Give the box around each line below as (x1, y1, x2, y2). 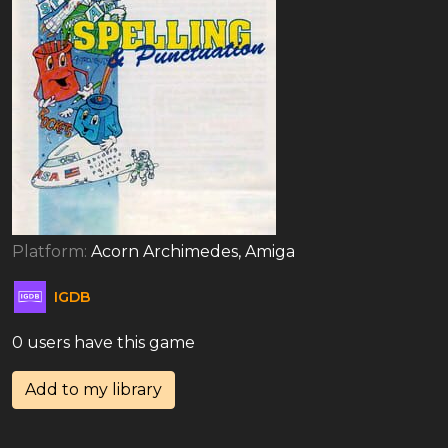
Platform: (12, 242, 91, 261)
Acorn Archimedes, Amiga (91, 242, 295, 261)
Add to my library (25, 380, 162, 399)
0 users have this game (12, 333, 195, 352)
